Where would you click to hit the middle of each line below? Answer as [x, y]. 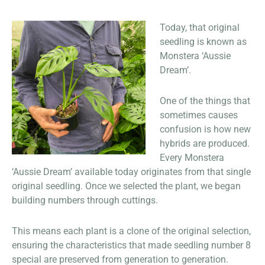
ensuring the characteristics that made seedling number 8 [131, 245]
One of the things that [205, 101]
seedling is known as [203, 41]
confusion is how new [205, 129]
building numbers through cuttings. [85, 200]
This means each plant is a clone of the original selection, [131, 231]
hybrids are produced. [205, 143]
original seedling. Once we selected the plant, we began [126, 186]
